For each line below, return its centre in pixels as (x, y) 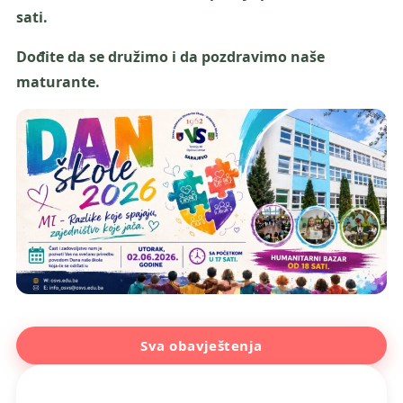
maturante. (58, 82)
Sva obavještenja (201, 345)
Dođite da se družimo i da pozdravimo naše (170, 57)
